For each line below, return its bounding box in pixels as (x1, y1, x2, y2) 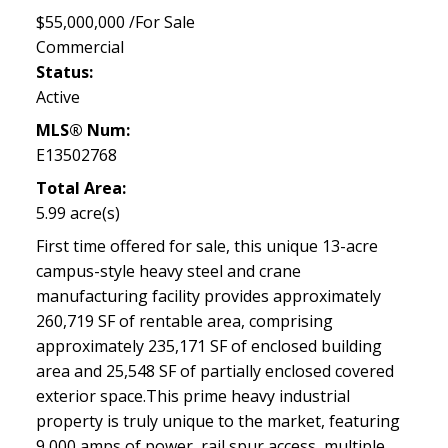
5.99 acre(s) (35, 202, 120, 225)
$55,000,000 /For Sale (35, 11, 195, 34)
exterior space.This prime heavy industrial (35, 385, 350, 408)
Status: (35, 61, 93, 84)
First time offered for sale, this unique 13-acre (35, 235, 378, 258)
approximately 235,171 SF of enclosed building (35, 335, 382, 358)
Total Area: (35, 177, 126, 200)
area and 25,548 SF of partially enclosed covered (35, 360, 394, 383)
